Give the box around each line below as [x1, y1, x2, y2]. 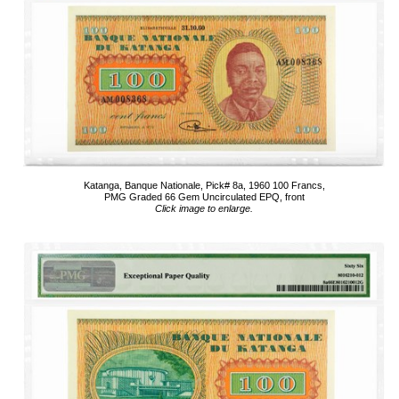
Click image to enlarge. [155, 203, 253, 214]
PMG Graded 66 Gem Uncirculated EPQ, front [103, 191, 305, 202]
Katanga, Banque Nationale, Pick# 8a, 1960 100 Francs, [83, 180, 325, 191]
